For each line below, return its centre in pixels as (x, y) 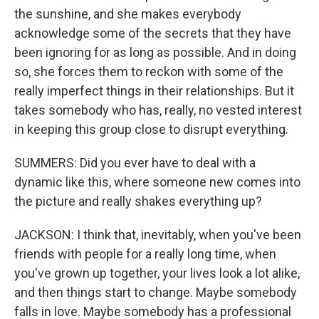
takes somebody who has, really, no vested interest (158, 110)
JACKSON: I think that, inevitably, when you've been (158, 235)
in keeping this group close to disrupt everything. (151, 129)
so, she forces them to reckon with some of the (149, 72)
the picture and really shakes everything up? (138, 201)
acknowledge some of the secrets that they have (153, 33)
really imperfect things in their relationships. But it (154, 91)
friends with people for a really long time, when (145, 254)
